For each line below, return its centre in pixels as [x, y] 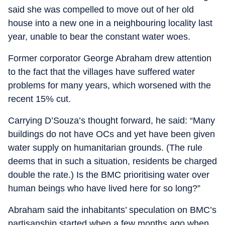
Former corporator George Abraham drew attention [110, 58]
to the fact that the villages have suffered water [101, 72]
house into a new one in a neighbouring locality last [110, 23]
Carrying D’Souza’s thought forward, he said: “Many [111, 121]
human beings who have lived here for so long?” [104, 188]
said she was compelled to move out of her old [101, 10]
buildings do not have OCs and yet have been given [111, 134]
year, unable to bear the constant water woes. [99, 37]
